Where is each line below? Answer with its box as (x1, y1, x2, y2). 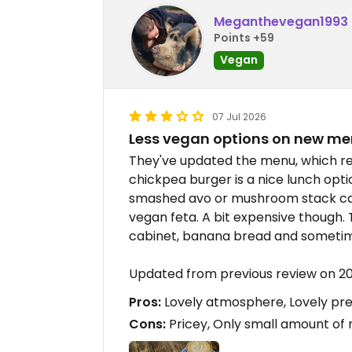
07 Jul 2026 (212, 110, 266, 123)
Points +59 (214, 29, 274, 46)
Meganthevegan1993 (214, 12, 348, 31)
